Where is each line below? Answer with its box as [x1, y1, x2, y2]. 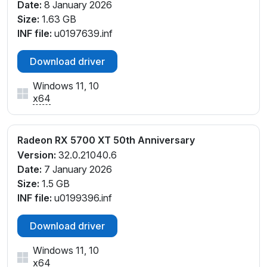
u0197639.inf [52, 27, 113, 40]
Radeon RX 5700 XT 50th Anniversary [17, 134, 195, 147]
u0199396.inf [52, 192, 112, 204]
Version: [17, 149, 56, 162]
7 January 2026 [42, 163, 112, 176]
